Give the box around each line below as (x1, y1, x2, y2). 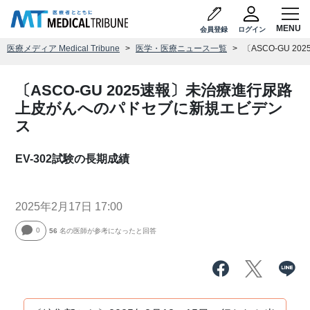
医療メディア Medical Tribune (7, 44, 120, 53)
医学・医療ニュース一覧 (136, 44, 227, 53)
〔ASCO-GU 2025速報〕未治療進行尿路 (15, 82, 293, 99)
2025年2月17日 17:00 (15, 201, 123, 212)
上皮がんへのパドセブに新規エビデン (15, 100, 284, 117)
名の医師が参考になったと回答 (57, 227, 157, 235)
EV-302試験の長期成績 (15, 153, 130, 165)
